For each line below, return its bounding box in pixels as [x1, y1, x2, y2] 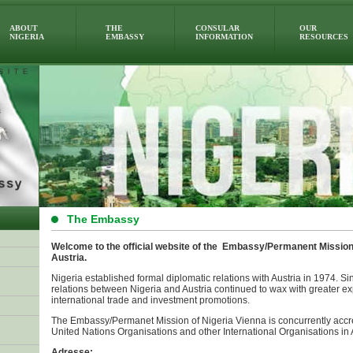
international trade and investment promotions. [50, 295, 250, 306]
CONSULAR [195, 24, 240, 32]
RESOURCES [299, 32, 348, 41]
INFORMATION [195, 32, 253, 41]
